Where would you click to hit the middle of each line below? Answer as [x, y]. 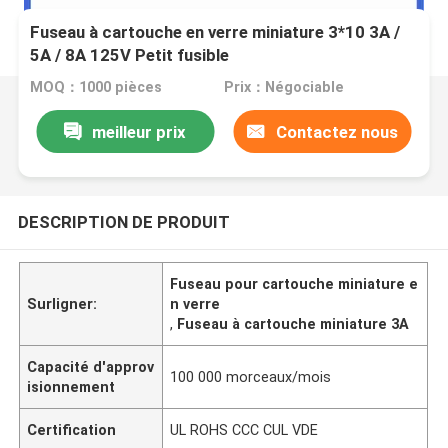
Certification [72, 429]
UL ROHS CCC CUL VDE [244, 429]
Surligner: [62, 303]
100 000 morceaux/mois [251, 376]
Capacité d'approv [91, 366]
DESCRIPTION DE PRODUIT [123, 221]
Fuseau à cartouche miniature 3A [293, 323]
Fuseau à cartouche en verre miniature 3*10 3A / [215, 32]
